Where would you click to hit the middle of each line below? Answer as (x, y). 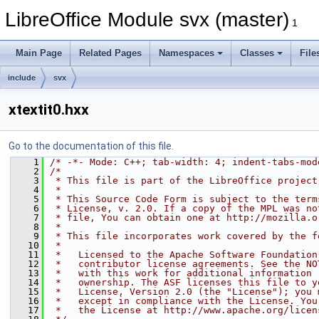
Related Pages (110, 53)
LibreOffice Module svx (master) (147, 20)
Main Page (39, 53)
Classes (257, 53)
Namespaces (187, 53)
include (22, 78)
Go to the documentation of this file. (91, 146)
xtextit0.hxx (49, 110)
